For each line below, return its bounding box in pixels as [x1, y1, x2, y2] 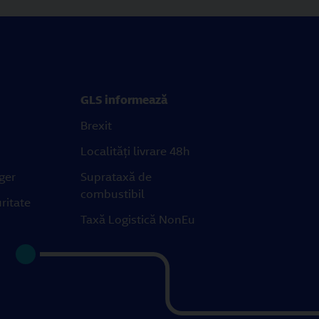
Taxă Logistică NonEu [80, 212, 195, 227]
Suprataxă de [80, 169, 152, 184]
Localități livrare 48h [80, 144, 190, 159]
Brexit [80, 118, 112, 133]
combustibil [80, 187, 145, 202]
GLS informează [80, 93, 167, 108]
